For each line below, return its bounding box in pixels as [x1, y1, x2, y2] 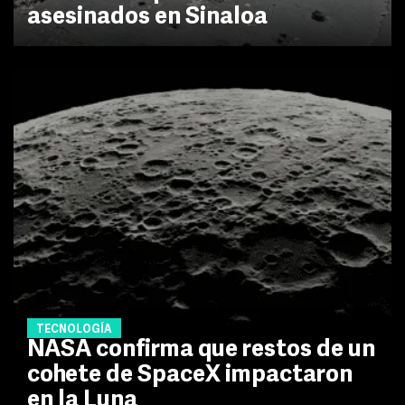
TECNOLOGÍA [36, 324, 112, 335]
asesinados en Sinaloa [27, 5, 268, 31]
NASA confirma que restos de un [27, 337, 375, 363]
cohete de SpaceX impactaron [27, 363, 353, 388]
